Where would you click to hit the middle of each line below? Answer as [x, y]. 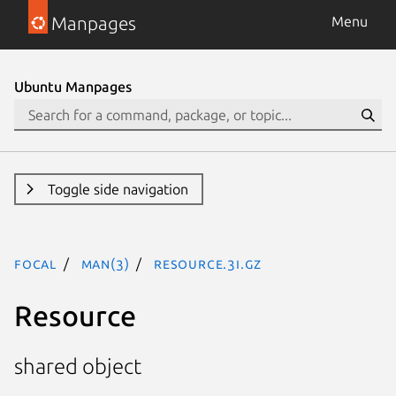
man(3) [105, 263]
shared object [78, 367]
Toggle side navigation [118, 189]
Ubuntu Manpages [73, 87]
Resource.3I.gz [208, 263]
